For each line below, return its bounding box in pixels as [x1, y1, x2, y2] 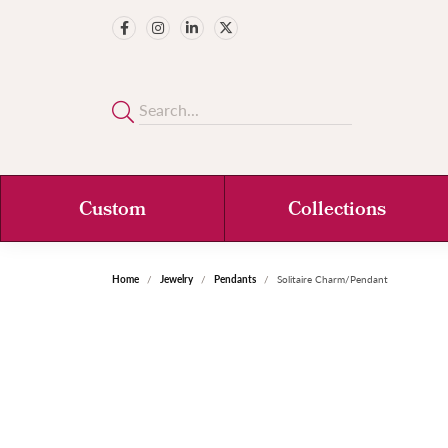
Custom [79, 195, 146, 227]
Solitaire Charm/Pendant [277, 272, 388, 286]
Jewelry [160, 272, 193, 286]
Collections [287, 195, 386, 227]
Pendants [214, 272, 256, 286]
